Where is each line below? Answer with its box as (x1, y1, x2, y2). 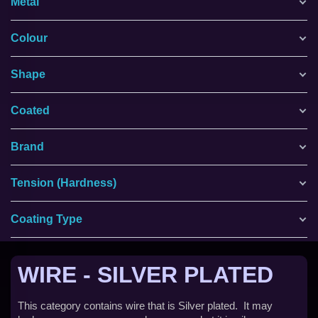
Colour (11, 32, 48, 44)
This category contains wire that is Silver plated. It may (18, 300, 273, 312)
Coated (11, 104, 50, 116)
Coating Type (11, 213, 82, 225)
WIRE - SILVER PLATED (18, 262, 273, 287)
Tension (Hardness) (11, 177, 116, 189)
